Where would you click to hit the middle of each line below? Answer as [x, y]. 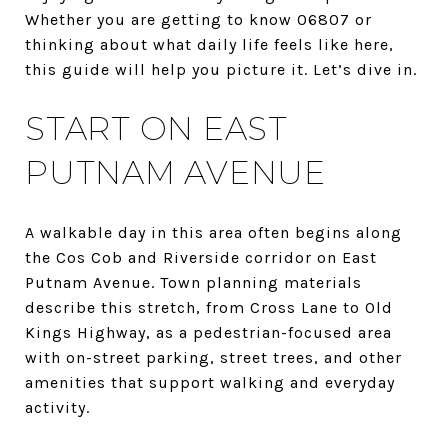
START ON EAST [156, 128]
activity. [57, 407]
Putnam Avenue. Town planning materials [193, 282]
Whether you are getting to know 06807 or [198, 19]
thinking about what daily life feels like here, [209, 44]
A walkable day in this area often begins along [213, 232]
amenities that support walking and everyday [210, 382]
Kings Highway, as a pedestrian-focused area [208, 332]
